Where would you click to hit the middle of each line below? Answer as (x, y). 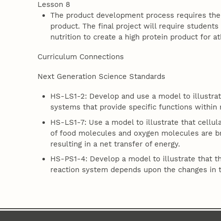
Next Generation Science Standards (101, 77)
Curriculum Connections (80, 57)
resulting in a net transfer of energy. (115, 144)
